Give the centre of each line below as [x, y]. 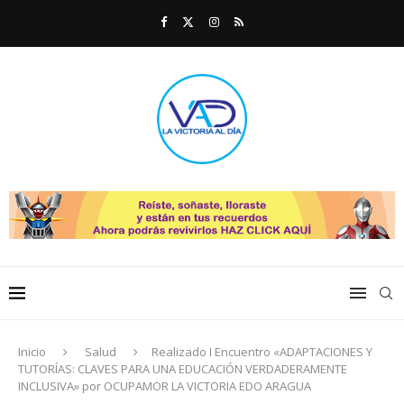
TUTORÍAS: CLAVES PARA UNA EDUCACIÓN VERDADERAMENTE [183, 368]
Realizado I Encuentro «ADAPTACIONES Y [262, 351]
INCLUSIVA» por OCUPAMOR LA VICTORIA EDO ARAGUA [165, 386]
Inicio [32, 351]
